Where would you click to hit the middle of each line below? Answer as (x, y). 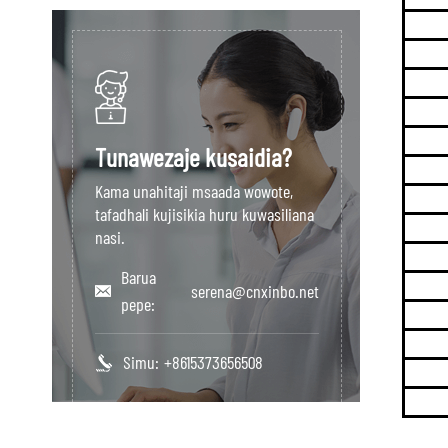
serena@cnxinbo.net (255, 290)
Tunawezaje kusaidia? (193, 156)
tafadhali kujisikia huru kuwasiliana (204, 214)
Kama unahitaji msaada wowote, (194, 191)
